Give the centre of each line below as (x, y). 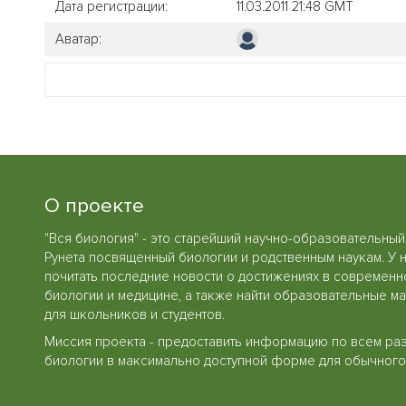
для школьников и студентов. (135, 315)
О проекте (94, 205)
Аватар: (78, 39)
